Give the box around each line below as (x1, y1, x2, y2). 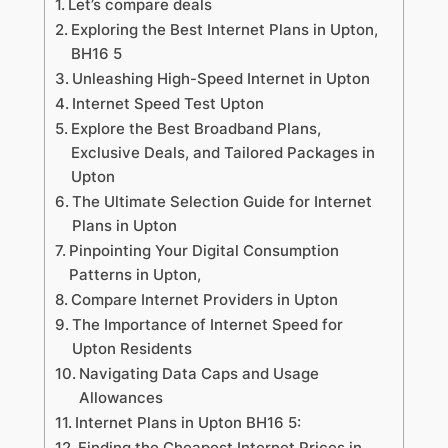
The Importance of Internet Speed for (71, 315, 343, 335)
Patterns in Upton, (68, 265, 201, 285)
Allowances (78, 388, 163, 408)
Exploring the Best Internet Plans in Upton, (70, 20, 378, 40)
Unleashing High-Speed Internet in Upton (71, 69, 370, 89)
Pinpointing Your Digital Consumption (68, 241, 339, 261)
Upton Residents (71, 339, 192, 359)
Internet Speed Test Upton (71, 94, 264, 114)
